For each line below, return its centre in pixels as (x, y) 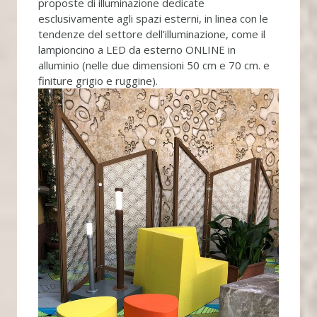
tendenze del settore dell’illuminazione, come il (151, 34)
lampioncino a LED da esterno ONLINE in (137, 50)
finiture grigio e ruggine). (98, 81)
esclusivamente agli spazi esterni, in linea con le (153, 19)
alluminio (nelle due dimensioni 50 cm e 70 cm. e (154, 65)
